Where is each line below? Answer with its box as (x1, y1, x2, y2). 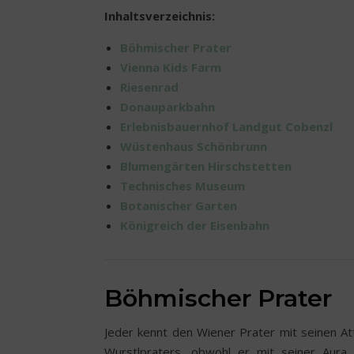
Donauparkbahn (120, 98, 215, 115)
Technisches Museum (120, 177, 245, 194)
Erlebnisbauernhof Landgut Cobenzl (120, 118, 333, 134)
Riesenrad (120, 78, 179, 95)
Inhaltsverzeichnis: (104, 7, 215, 24)
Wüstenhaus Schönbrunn (120, 137, 267, 154)
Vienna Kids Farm (120, 58, 221, 75)
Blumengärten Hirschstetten (120, 157, 292, 174)
